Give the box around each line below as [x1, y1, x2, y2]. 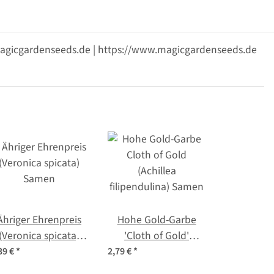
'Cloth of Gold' [124, 228, 189, 244]
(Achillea [137, 244, 176, 260]
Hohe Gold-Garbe [117, 212, 196, 228]
